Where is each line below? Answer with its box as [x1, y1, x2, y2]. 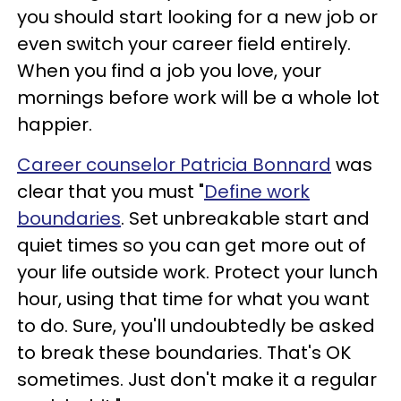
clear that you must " [17, 178, 204, 204]
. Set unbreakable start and [121, 205, 370, 231]
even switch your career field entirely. [17, 30, 351, 56]
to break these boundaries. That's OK [17, 339, 351, 365]
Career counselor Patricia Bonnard [17, 151, 331, 177]
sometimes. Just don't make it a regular [17, 366, 377, 392]
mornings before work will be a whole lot [17, 84, 380, 110]
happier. [17, 111, 92, 137]
